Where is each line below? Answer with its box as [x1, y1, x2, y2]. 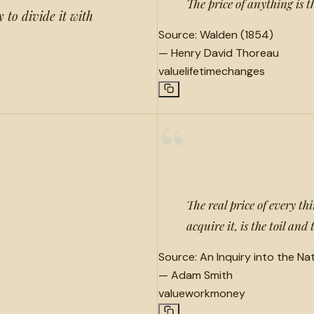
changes [221, 63, 265, 78]
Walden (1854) [199, 27, 273, 42]
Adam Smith [170, 267, 233, 282]
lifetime [184, 63, 221, 78]
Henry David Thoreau [170, 45, 279, 60]
